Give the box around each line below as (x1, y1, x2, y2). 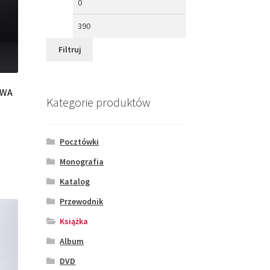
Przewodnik (60, 196, 104, 207)
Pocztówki (60, 136, 99, 148)
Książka (60, 216, 89, 227)
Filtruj (58, 44, 81, 55)
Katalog (60, 176, 90, 187)
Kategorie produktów (46, 94, 151, 110)
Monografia (60, 156, 104, 168)
